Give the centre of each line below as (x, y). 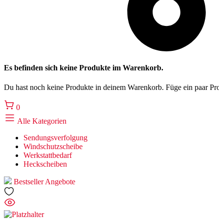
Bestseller (28, 181)
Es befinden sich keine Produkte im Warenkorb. (84, 68)
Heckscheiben (45, 164)
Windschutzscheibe (53, 146)
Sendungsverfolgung (55, 137)
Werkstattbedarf (48, 155)
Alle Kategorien (41, 121)
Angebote (60, 181)
